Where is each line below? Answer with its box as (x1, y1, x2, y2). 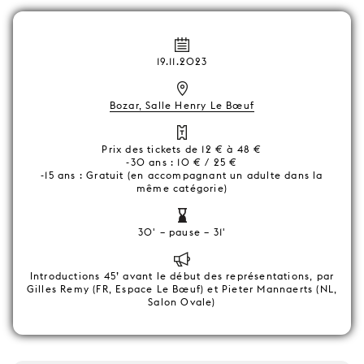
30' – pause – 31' (137, 226, 227, 238)
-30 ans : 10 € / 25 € (126, 156, 238, 168)
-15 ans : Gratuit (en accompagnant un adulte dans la (41, 169, 323, 181)
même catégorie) (136, 182, 227, 194)
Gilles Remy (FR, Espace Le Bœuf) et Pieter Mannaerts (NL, (26, 283, 338, 295)
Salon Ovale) (148, 296, 216, 308)
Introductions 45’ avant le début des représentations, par (29, 270, 335, 282)
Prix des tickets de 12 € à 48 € (102, 143, 262, 155)
